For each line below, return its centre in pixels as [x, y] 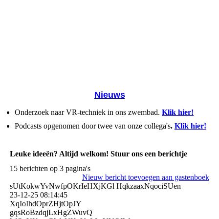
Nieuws [109, 95]
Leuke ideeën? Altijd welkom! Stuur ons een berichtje [99, 154]
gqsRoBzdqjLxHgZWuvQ [51, 212]
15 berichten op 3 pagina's [50, 168]
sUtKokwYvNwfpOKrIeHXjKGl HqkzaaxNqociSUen [95, 186]
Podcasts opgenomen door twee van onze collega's [93, 126]
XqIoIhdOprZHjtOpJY [46, 203]
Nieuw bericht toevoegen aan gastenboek [146, 177]
